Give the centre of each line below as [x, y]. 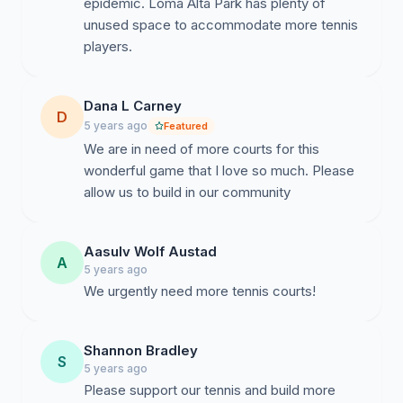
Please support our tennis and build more [210, 390]
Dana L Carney [133, 106]
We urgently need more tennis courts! [200, 291]
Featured [186, 126]
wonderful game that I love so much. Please [219, 170]
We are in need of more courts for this [201, 149]
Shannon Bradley [141, 350]
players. [108, 46]
